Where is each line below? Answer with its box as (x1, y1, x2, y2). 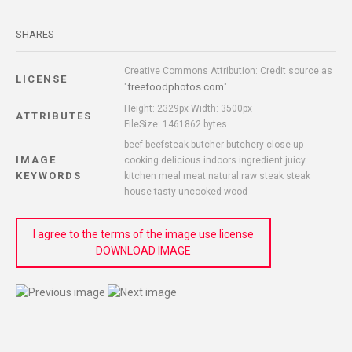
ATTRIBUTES (16, 110, 92, 122)
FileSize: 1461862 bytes (124, 119, 227, 130)
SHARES (16, 28, 54, 40)
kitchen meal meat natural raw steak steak (124, 170, 310, 181)
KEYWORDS (16, 170, 82, 181)
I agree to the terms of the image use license (33, 228, 254, 240)
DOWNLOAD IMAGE (96, 244, 191, 257)
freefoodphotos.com (127, 81, 224, 93)
